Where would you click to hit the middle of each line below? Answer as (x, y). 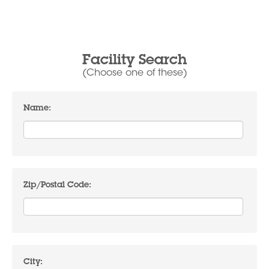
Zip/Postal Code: (57, 186)
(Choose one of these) (134, 74)
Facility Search (134, 62)
